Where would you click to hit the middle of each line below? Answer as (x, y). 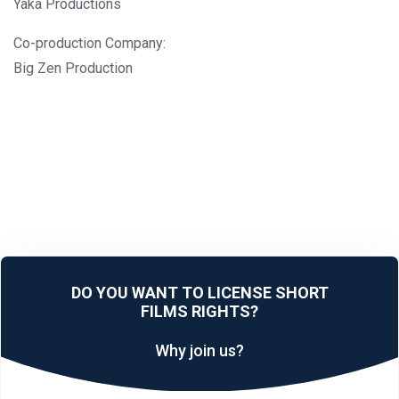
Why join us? (199, 350)
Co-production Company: (90, 43)
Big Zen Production (73, 68)
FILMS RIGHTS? (199, 311)
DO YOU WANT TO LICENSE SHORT (199, 292)
